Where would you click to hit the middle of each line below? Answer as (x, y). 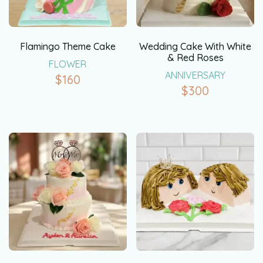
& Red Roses (195, 57)
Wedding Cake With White (195, 46)
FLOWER (68, 64)
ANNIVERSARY (195, 75)
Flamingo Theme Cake (68, 46)
